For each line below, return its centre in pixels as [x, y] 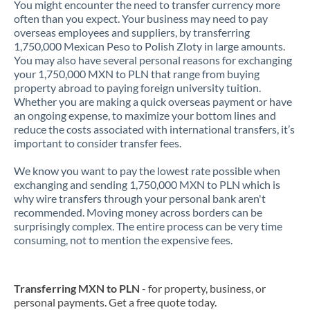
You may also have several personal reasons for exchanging [153, 60]
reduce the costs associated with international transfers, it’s [154, 129]
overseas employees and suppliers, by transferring [132, 32]
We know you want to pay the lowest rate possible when [147, 171]
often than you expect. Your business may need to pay [141, 18]
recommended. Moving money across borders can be [138, 212]
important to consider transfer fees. [98, 143]
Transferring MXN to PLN [77, 288]
